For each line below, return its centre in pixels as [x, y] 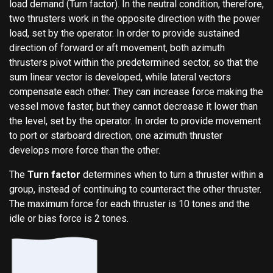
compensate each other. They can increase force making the [136, 91]
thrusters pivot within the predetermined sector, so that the [134, 62]
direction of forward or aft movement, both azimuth [117, 48]
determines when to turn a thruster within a [172, 174]
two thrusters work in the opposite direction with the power [135, 18]
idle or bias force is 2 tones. [69, 218]
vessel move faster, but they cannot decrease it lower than [133, 106]
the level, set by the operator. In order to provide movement [135, 121]
